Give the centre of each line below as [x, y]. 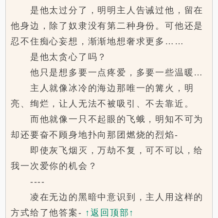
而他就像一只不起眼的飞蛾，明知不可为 [107, 119]
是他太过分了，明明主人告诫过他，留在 [107, 10]
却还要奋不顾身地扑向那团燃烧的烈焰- [95, 135]
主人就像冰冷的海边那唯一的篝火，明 [102, 88]
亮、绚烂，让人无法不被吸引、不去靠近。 [102, 104]
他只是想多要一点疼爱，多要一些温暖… [107, 73]
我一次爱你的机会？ [54, 166]
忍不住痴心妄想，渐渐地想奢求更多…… [98, 42]
